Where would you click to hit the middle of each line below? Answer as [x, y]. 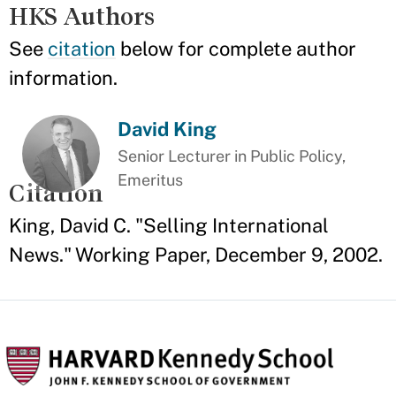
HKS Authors [82, 16]
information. [63, 78]
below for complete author [236, 49]
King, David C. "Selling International [169, 226]
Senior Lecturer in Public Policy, [232, 156]
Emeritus [151, 180]
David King [168, 129]
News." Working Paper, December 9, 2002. [196, 255]
